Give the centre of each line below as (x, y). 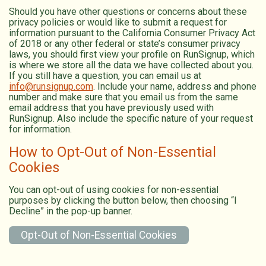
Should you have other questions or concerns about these (128, 11)
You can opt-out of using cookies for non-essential (114, 189)
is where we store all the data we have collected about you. (131, 65)
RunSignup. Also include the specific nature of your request (131, 118)
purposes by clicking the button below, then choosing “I (123, 200)
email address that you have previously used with (111, 107)
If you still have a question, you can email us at (105, 75)
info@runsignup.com (51, 86)
